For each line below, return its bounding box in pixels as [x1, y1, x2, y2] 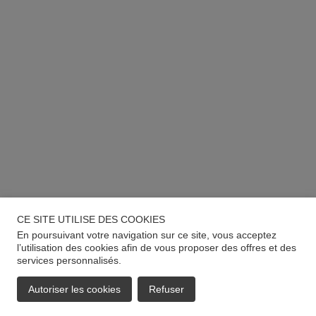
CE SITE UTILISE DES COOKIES [17, 214, 165, 225]
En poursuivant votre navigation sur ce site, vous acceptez [17, 229, 276, 241]
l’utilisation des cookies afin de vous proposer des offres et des [17, 242, 296, 253]
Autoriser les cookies [28, 284, 121, 295]
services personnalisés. [17, 255, 121, 266]
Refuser [149, 284, 184, 295]
